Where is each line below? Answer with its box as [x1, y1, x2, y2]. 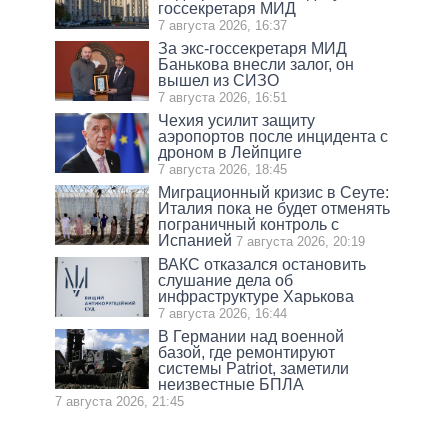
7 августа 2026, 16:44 [158, 305, 288, 321]
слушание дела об [158, 271, 294, 289]
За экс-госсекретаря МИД [158, 39, 348, 57]
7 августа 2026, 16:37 [158, 17, 288, 33]
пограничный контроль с [158, 215, 340, 233]
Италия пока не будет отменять [158, 199, 391, 217]
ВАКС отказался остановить [158, 255, 367, 273]
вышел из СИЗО [158, 71, 280, 89]
